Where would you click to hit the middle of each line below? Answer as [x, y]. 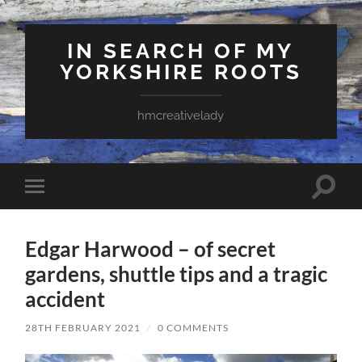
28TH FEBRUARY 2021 [83, 327]
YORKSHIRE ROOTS [181, 72]
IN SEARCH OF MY [181, 51]
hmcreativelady [181, 116]
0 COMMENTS [194, 327]
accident [65, 299]
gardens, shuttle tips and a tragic [177, 274]
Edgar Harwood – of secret [151, 248]
